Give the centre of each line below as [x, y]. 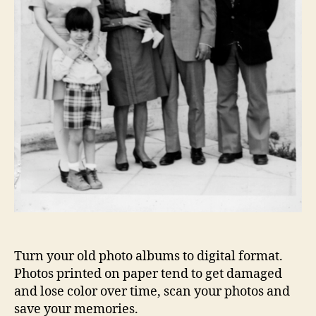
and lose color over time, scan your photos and [152, 292]
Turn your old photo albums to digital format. [148, 257]
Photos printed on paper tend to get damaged [148, 274]
